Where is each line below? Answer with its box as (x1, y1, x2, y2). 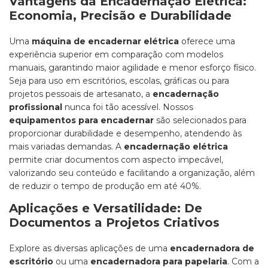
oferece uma (179, 36, 235, 47)
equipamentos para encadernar (9, 115, 154, 126)
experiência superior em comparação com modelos (9, 49, 223, 60)
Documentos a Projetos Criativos (9, 215, 220, 230)
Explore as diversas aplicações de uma (9, 243, 170, 254)
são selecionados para (154, 115, 246, 126)
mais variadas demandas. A (9, 141, 124, 153)
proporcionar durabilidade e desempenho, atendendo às (9, 128, 242, 139)
